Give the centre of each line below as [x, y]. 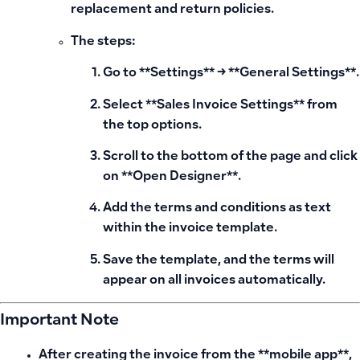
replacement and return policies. [172, 10]
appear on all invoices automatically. [214, 280]
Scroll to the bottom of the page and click [230, 157]
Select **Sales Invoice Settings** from [220, 105]
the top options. [152, 125]
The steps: [103, 42]
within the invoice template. [190, 229]
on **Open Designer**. [172, 177]
